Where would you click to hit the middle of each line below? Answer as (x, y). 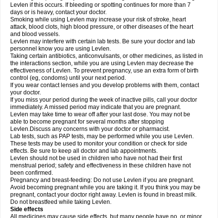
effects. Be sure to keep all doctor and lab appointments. (84, 151)
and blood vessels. (35, 34)
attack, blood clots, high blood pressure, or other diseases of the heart (102, 27)
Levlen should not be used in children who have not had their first (96, 158)
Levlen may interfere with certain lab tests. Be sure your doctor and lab (103, 41)
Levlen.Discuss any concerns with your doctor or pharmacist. (90, 129)
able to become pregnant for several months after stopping (87, 122)
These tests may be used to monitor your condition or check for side (99, 144)
